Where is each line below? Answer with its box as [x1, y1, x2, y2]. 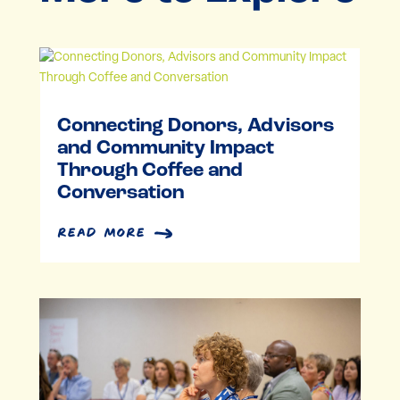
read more [56, 211, 146, 247]
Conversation [56, 182, 184, 204]
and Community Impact [56, 137, 274, 159]
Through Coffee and [56, 160, 243, 181]
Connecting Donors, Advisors [56, 115, 334, 137]
